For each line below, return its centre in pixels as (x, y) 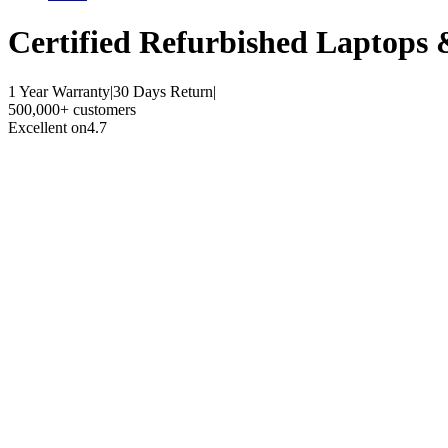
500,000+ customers (72, 109)
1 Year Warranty (59, 91)
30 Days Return (163, 91)
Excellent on (47, 127)
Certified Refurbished (162, 42)
